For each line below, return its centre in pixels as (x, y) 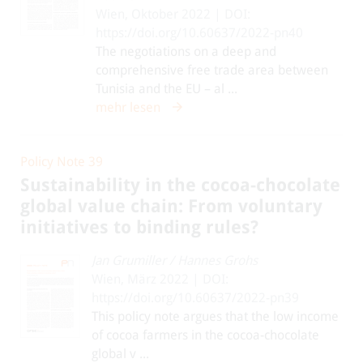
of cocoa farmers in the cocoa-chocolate (205, 335)
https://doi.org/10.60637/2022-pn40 (199, 33)
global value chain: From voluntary (171, 206)
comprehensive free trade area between (212, 70)
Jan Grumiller (129, 261)
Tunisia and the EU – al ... (167, 89)
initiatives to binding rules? (139, 227)
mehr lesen (128, 107)
